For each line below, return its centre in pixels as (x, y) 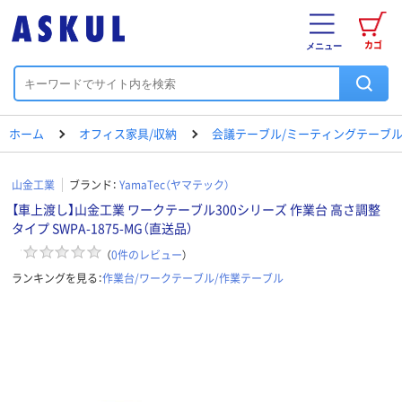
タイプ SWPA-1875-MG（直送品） (102, 228)
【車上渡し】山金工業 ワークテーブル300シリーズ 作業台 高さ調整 (196, 209)
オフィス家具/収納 (128, 133)
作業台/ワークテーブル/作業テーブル (193, 277)
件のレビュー (150, 254)
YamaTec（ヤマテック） (175, 184)
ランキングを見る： (57, 277)
